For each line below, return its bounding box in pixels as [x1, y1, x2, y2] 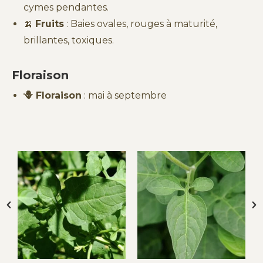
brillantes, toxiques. [23, 34, 114, 46]
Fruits [35, 18, 64, 29]
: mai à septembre [82, 89, 167, 101]
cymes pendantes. [23, 1, 109, 13]
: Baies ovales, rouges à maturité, [64, 18, 217, 29]
